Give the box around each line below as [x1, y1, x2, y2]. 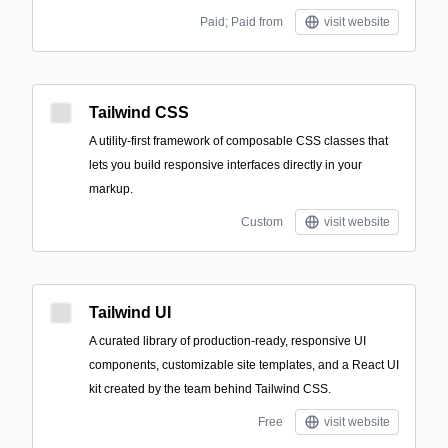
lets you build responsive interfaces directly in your [89, 158, 362, 172]
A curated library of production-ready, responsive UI [89, 334, 366, 348]
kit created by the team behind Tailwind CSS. [89, 382, 331, 396]
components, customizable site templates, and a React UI [89, 358, 399, 372]
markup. [89, 182, 133, 196]
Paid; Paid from [200, 15, 283, 29]
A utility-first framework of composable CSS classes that [89, 134, 388, 148]
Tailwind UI [89, 304, 171, 321]
